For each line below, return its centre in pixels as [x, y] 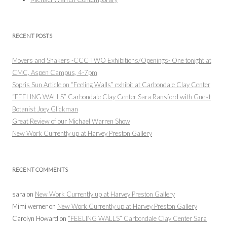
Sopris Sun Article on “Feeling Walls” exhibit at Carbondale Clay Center [111, 84]
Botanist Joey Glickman [45, 109]
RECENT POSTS [32, 35]
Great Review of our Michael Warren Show [71, 121]
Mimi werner [30, 206]
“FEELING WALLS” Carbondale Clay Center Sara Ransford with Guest [111, 97]
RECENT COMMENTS [40, 169]
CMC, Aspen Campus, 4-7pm [55, 72]
